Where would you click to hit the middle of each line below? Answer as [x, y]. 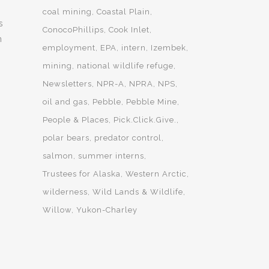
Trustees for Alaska [82, 174]
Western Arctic [156, 174]
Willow [57, 210]
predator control [128, 138]
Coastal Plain [123, 12]
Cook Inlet [129, 30]
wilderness [65, 192]
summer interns [111, 156]
